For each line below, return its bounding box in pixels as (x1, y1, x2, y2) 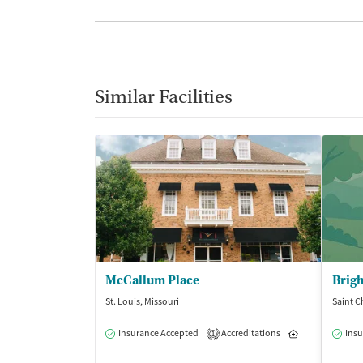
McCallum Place (105, 272, 199, 288)
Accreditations (220, 326, 280, 340)
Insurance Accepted (118, 326, 199, 340)
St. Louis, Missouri (105, 294, 179, 308)
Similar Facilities (95, 85, 233, 108)
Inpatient (301, 326, 340, 340)
